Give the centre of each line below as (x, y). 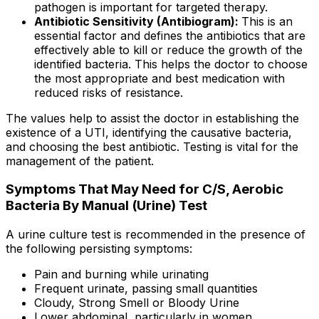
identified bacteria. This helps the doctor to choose (171, 64)
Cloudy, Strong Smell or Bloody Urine (137, 303)
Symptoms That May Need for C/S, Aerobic (145, 189)
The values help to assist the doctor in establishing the (152, 118)
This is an (267, 21)
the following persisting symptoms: (99, 249)
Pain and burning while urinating (121, 274)
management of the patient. (80, 161)
